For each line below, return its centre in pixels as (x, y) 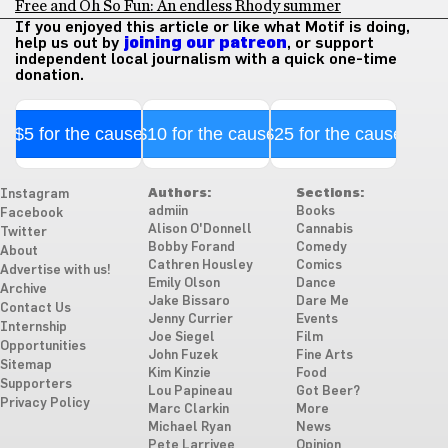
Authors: (179, 193)
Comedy (321, 247)
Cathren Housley (200, 265)
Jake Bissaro (188, 301)
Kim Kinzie (179, 373)
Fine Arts (324, 355)
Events (316, 319)
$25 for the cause (333, 134)
